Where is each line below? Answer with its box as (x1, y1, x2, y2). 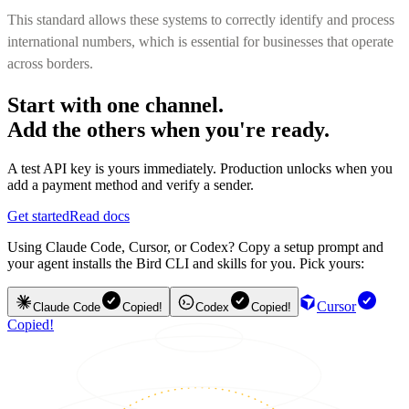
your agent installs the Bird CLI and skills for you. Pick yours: (7, 255, 364, 271)
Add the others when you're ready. (7, 117, 330, 142)
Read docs (69, 207, 130, 224)
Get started (7, 207, 69, 224)
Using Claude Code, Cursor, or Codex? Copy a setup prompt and (7, 238, 383, 255)
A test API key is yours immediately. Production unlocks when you (7, 160, 393, 176)
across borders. (7, 55, 93, 71)
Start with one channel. (7, 92, 224, 117)
